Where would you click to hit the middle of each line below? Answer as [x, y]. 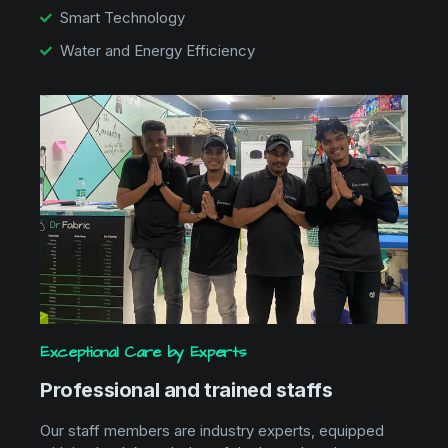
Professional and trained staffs [186, 390]
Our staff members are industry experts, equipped [212, 431]
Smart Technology [122, 17]
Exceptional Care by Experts [143, 352]
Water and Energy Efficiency [157, 50]
